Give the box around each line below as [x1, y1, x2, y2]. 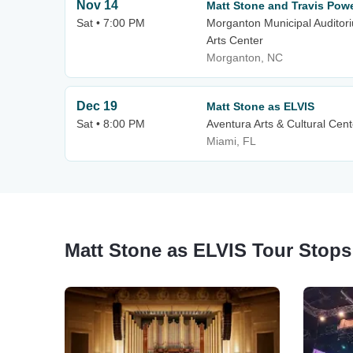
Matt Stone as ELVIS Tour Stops [65, 240, 351, 261]
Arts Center [206, 34, 263, 46]
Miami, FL [206, 135, 256, 147]
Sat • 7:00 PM [76, 17, 145, 29]
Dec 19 [76, 99, 117, 113]
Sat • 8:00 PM [76, 117, 145, 130]
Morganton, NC [206, 51, 283, 64]
